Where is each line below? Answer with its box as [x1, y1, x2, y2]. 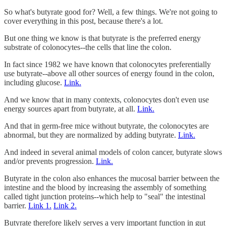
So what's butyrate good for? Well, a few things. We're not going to [4, 7, 217, 16]
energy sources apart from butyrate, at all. [4, 104, 137, 113]
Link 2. [53, 201, 77, 210]
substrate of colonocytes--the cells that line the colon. [4, 42, 172, 51]
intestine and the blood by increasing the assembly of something [4, 183, 206, 192]
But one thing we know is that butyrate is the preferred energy [4, 33, 201, 42]
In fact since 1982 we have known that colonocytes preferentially [4, 60, 211, 69]
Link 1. [28, 201, 51, 210]
